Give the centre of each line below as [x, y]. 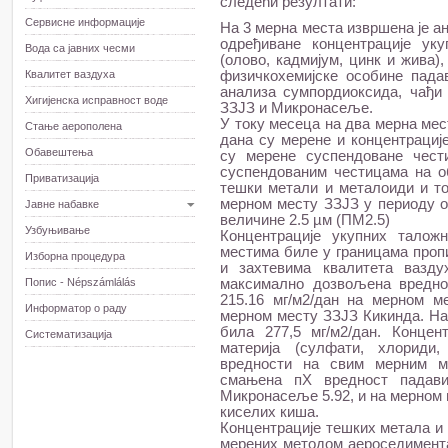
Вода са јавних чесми [80, 48]
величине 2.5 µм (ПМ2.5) [305, 220]
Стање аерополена [73, 126]
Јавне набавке [62, 204]
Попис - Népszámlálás [80, 282]
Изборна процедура [75, 256]
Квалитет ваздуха [70, 74]
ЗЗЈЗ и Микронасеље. [296, 108]
